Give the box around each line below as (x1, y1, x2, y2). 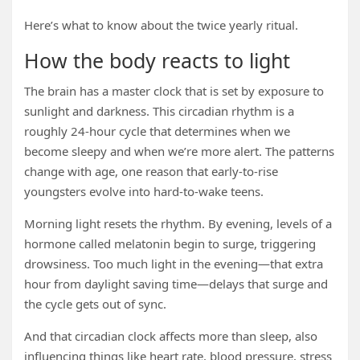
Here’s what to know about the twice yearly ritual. (24, 17, 298, 33)
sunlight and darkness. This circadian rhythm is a (24, 103, 294, 119)
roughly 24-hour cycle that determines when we (24, 123, 290, 139)
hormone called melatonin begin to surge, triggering (24, 235, 316, 252)
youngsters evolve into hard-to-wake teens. (24, 183, 264, 199)
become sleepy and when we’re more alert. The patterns (24, 143, 334, 159)
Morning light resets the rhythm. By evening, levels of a (24, 215, 332, 231)
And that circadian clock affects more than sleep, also (24, 328, 317, 344)
